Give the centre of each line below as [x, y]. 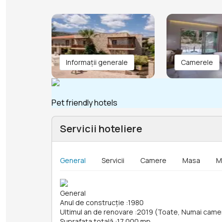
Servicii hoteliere [101, 129]
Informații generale [97, 62]
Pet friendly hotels [84, 103]
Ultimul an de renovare [97, 212]
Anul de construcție [92, 203]
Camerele [197, 62]
